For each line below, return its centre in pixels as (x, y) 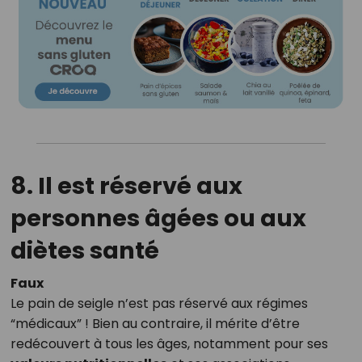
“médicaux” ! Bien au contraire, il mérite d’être (155, 324)
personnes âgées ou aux (158, 219)
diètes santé (84, 251)
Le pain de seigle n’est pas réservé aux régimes (159, 304)
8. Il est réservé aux (126, 186)
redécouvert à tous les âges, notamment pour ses (169, 344)
